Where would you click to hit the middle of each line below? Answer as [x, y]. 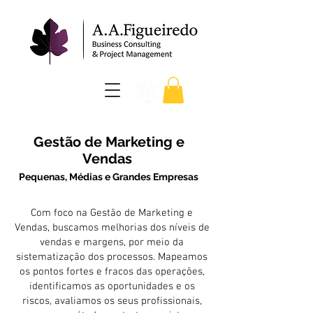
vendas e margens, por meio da [112, 243]
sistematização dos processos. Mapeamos [112, 257]
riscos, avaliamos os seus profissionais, [112, 301]
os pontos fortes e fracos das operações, [112, 272]
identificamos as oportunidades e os [112, 287]
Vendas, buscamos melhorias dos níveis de [112, 228]
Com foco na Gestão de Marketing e [112, 213]
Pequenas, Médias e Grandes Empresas [109, 177]
